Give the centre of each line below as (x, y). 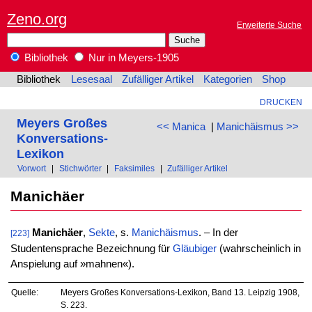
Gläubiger (194, 249)
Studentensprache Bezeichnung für (91, 249)
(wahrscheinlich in (258, 249)
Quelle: (25, 292)
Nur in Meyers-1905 (132, 58)
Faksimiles (134, 169)
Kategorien (228, 80)
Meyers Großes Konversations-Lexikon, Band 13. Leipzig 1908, (180, 292)
